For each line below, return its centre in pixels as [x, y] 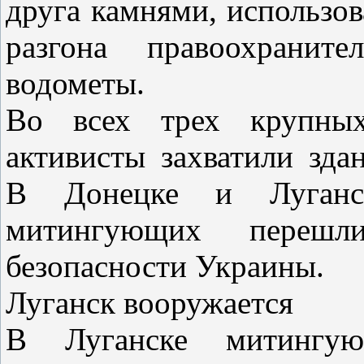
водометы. [75, 83]
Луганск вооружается [149, 302]
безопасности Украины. [165, 266]
